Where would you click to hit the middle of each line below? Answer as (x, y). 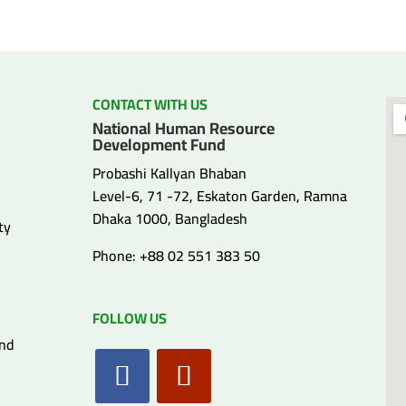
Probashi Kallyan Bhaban (169, 173)
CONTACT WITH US (150, 104)
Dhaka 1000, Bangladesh (169, 218)
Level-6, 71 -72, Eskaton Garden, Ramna (219, 195)
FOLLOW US (129, 318)
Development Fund (159, 144)
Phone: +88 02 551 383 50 (176, 255)
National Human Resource (183, 128)
